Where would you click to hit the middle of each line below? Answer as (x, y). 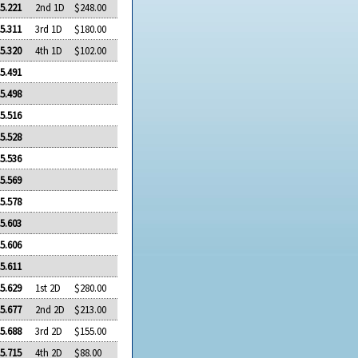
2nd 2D (50, 309)
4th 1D (49, 50)
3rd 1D (49, 28)
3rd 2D (49, 330)
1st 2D (48, 287)
